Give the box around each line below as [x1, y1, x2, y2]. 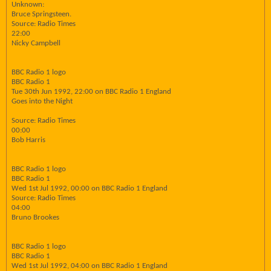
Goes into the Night [11, 97, 73, 105]
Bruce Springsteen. [11, 10, 71, 18]
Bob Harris [11, 136, 45, 144]
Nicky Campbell [11, 39, 60, 47]
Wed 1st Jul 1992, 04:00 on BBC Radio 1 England [11, 262, 168, 270]
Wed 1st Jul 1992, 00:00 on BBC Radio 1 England [11, 184, 168, 192]
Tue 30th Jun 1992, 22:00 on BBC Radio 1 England [11, 88, 171, 96]
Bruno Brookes [11, 214, 59, 221]
